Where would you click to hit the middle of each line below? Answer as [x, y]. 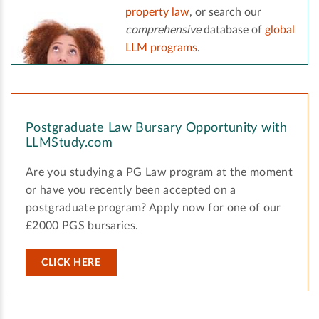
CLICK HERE [71, 263]
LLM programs [161, 48]
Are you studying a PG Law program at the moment [159, 173]
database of [233, 30]
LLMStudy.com [69, 143]
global [280, 30]
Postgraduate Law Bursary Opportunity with [157, 129]
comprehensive [163, 30]
